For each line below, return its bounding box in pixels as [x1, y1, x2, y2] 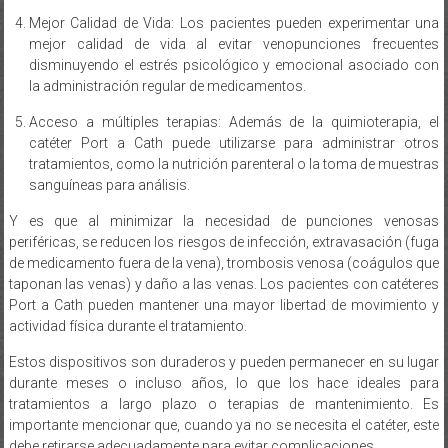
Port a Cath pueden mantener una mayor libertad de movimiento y [8, 296, 440, 313]
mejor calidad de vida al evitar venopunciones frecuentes [28, 35, 440, 52]
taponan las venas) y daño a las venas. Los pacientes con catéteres [8, 275, 440, 292]
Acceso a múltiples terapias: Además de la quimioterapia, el [28, 113, 440, 130]
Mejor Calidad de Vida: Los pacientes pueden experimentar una [28, 14, 440, 31]
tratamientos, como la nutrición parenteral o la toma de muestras [28, 155, 440, 172]
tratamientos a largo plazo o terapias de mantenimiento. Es [8, 395, 440, 412]
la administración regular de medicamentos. [28, 77, 306, 94]
